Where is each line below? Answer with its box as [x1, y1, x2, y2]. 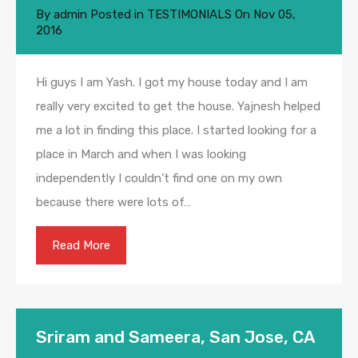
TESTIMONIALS [147, 7, 232, 22]
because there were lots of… [36, 195, 191, 210]
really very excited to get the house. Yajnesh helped [36, 99, 320, 114]
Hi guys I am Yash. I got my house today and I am [36, 75, 308, 90]
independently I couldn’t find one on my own [36, 171, 282, 186]
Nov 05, [253, 7, 296, 22]
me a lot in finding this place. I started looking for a [36, 123, 316, 138]
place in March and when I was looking [36, 147, 246, 162]
